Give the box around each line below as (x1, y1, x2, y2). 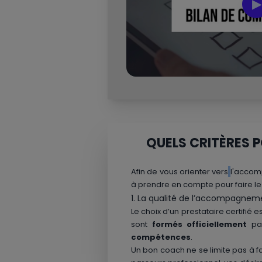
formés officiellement (151, 218, 247, 230)
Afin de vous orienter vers (131, 166, 229, 177)
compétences (131, 231, 191, 243)
